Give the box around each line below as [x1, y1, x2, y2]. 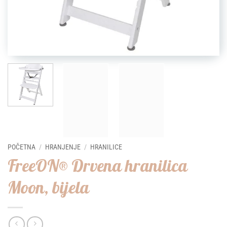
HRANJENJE [45, 143, 81, 151]
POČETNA [8, 143, 35, 151]
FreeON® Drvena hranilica [8, 154, 187, 176]
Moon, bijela [8, 176, 89, 198]
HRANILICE [90, 143, 123, 151]
